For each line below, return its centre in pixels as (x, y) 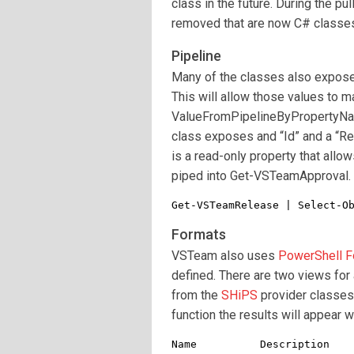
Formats (199, 234)
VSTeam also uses (225, 256)
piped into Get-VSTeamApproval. (261, 176)
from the (196, 295)
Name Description (250, 344)
